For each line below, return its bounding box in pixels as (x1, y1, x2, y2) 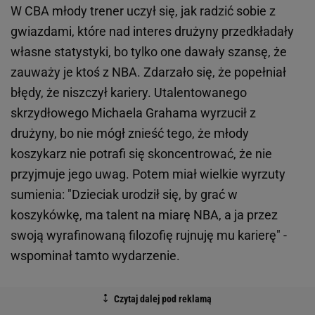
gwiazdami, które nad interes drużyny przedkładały (11, 24, 294, 39)
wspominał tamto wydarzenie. (11, 248, 180, 263)
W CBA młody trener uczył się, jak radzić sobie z (11, 4, 276, 18)
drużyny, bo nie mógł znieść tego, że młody (11, 126, 249, 141)
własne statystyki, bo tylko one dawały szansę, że (11, 44, 287, 59)
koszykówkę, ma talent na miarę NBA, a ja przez (11, 207, 278, 222)
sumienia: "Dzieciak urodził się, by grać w (11, 187, 238, 202)
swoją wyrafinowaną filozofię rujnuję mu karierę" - (11, 228, 287, 243)
